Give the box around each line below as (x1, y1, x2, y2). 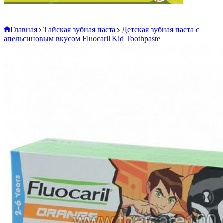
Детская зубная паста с (121, 25, 199, 34)
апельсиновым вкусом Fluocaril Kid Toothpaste (4, 34, 160, 43)
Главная (10, 25, 37, 34)
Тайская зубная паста (43, 25, 116, 34)
